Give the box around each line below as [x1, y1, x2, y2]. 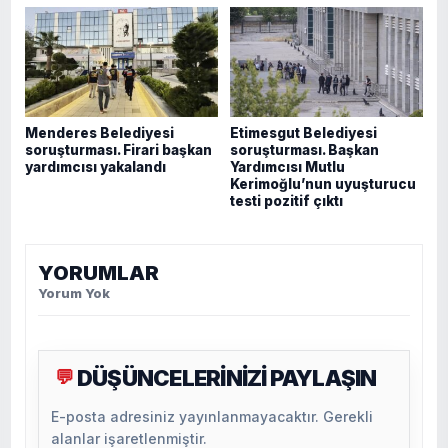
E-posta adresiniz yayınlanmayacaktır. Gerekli [51, 407, 373, 425]
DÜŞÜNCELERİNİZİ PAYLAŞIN [77, 364, 377, 391]
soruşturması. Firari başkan [25, 141, 212, 158]
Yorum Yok [38, 284, 110, 301]
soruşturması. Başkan [230, 141, 379, 158]
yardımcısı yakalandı [25, 158, 166, 175]
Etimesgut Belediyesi [230, 124, 377, 141]
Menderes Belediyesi [25, 124, 174, 141]
